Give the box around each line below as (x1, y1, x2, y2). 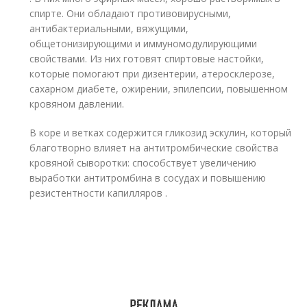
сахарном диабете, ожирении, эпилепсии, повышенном (29, 82, 288, 95)
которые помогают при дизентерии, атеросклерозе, (29, 67, 275, 80)
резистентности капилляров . (29, 186, 168, 199)
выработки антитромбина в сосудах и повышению (29, 171, 267, 184)
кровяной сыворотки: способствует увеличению (29, 156, 257, 169)
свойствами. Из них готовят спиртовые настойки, (29, 52, 265, 65)
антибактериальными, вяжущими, (29, 22, 189, 35)
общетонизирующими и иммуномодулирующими (29, 37, 258, 50)
